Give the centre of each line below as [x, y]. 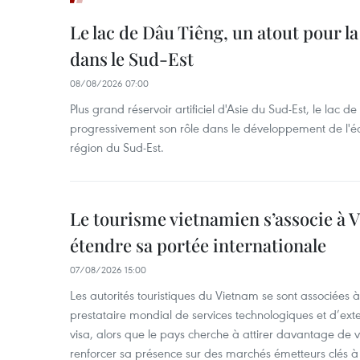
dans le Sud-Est [132, 59]
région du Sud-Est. [117, 147]
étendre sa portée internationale [198, 245]
